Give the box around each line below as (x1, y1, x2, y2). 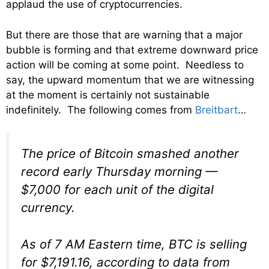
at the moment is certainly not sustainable (6, 88, 210, 101)
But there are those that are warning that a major (6, 28, 243, 41)
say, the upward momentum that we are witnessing (6, 73, 254, 86)
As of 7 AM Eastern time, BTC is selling (21, 236, 247, 252)
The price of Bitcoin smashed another (21, 146, 239, 162)
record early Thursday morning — (21, 164, 217, 180)
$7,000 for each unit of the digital (21, 182, 214, 198)
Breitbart (195, 103, 238, 116)
